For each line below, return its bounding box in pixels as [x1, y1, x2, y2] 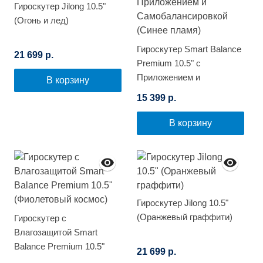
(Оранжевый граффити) [137, 212, 232, 222]
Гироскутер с [14, 213, 66, 224]
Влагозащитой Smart [14, 227, 97, 238]
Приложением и [137, 72, 200, 83]
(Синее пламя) [137, 100, 195, 111]
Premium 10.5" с [137, 58, 201, 69]
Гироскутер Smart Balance [137, 44, 241, 55]
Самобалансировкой [137, 86, 220, 97]
